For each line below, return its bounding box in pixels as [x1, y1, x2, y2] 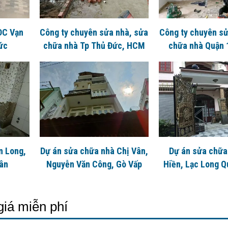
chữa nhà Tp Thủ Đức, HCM [43, 40, 145, 51]
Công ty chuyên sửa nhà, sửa [40, 26, 149, 38]
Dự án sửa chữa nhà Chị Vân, [40, 145, 148, 156]
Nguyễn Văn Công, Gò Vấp [46, 158, 142, 169]
